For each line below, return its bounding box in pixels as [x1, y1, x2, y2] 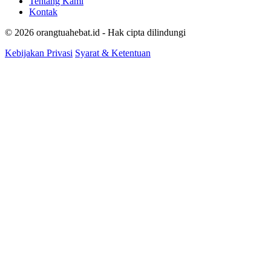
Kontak [29, 7, 57, 17]
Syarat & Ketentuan [75, 48, 151, 58]
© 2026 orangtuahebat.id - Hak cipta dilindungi [5, 27, 186, 38]
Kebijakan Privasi [5, 48, 73, 58]
